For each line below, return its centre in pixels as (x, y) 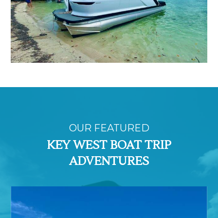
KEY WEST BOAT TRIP (109, 145)
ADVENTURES (109, 162)
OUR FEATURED (109, 128)
